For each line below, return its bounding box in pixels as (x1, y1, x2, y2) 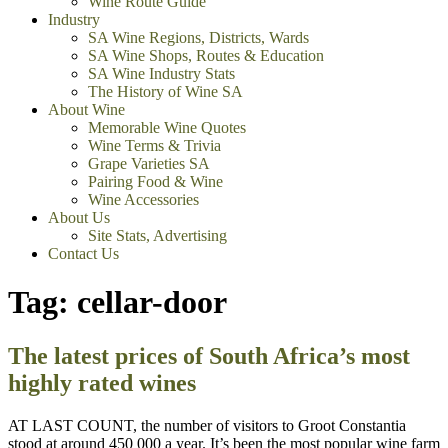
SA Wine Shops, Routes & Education (88, 47, 324, 64)
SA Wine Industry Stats (88, 65, 235, 82)
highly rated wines (8, 369, 196, 396)
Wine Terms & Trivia (88, 137, 221, 154)
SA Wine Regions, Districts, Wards (88, 29, 309, 46)
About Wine (48, 101, 125, 118)
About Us (48, 209, 110, 226)
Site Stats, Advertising (88, 227, 227, 244)
